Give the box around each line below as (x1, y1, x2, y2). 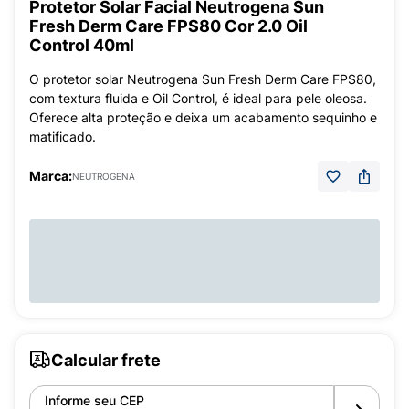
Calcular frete (51, 350, 161, 370)
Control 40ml (29, 36, 134, 55)
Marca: (29, 168, 72, 184)
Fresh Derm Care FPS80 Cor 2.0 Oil (29, 16, 308, 36)
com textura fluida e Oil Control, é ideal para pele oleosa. (29, 90, 367, 106)
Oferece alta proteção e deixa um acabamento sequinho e (29, 110, 377, 125)
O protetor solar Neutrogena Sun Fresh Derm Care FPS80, (29, 71, 376, 87)
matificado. (29, 129, 96, 144)
